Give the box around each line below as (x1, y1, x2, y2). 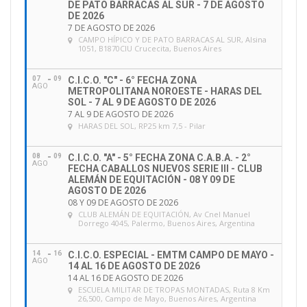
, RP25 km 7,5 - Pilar (134, 121, 206, 132)
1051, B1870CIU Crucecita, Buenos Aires (78, 43, 221, 54)
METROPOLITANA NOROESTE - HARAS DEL (68, 86, 262, 97)
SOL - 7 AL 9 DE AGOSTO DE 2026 (68, 97, 216, 108)
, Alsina (241, 34, 267, 45)
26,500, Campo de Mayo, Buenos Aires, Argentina (78, 293, 256, 304)
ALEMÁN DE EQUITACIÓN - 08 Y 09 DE (68, 174, 235, 186)
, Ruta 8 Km (229, 284, 270, 295)
